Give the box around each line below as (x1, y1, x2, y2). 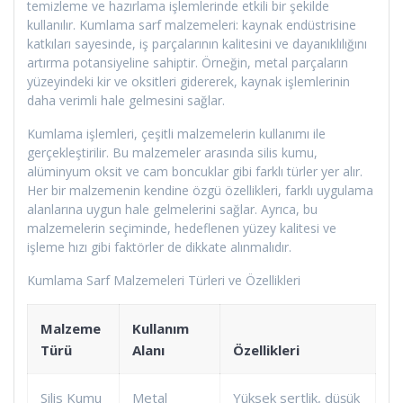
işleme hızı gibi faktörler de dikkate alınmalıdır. (27, 237, 291, 255)
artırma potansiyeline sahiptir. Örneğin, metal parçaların (27, 53, 348, 71)
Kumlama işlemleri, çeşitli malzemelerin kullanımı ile (27, 124, 326, 142)
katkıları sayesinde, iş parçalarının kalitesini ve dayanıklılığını (27, 34, 367, 52)
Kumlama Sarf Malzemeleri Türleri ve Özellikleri (27, 271, 300, 289)
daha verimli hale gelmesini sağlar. (27, 91, 225, 109)
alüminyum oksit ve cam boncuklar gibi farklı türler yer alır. (27, 162, 363, 180)
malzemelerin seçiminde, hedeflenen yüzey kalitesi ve (27, 219, 336, 237)
